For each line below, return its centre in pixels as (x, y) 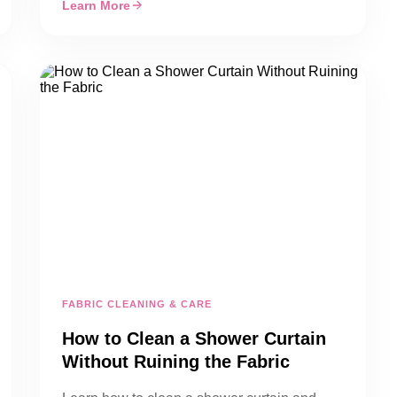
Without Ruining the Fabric (176, 362)
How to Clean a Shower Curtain (194, 339)
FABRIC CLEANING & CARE (137, 304)
